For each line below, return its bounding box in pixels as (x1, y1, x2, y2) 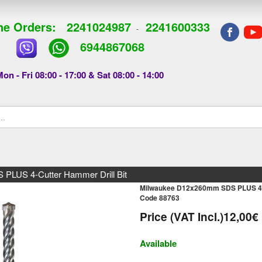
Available (139, 237, 177, 250)
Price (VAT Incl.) (139, 209, 223, 225)
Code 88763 (139, 192, 180, 204)
